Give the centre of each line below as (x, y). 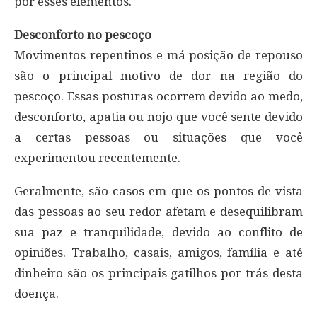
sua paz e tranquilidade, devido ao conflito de (158, 232)
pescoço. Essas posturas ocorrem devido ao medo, (158, 97)
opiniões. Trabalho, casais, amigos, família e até (158, 253)
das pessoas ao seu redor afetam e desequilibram (158, 212)
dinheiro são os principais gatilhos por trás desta (158, 273)
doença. (36, 294)
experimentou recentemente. (97, 158)
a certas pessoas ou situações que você (158, 138)
